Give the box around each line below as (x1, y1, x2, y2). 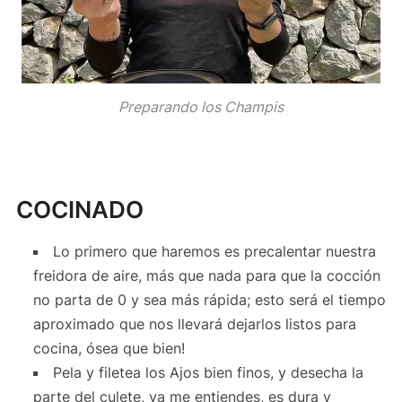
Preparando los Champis (118, 97, 284, 116)
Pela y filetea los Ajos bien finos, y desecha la (53, 363, 364, 381)
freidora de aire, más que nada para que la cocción (33, 266, 381, 284)
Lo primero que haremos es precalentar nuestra (53, 241, 377, 260)
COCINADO (15, 195, 144, 223)
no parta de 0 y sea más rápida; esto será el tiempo (33, 290, 387, 309)
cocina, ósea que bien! (33, 338, 186, 357)
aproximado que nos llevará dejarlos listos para (33, 314, 357, 333)
